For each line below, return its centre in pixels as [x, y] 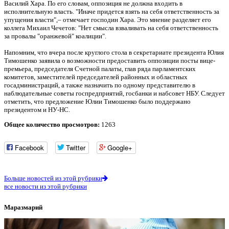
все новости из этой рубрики [45, 187]
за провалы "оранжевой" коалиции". [55, 36]
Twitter [76, 148]
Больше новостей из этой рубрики [53, 178]
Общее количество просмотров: [52, 124]
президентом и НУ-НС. [37, 109]
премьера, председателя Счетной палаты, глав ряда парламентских [100, 68]
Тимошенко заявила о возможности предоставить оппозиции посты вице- [110, 60]
